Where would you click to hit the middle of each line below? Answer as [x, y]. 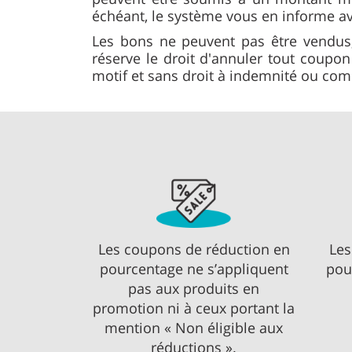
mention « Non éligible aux [194, 328]
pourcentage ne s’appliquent [194, 269]
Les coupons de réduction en [194, 249]
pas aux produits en [194, 289]
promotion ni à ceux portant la [194, 308]
